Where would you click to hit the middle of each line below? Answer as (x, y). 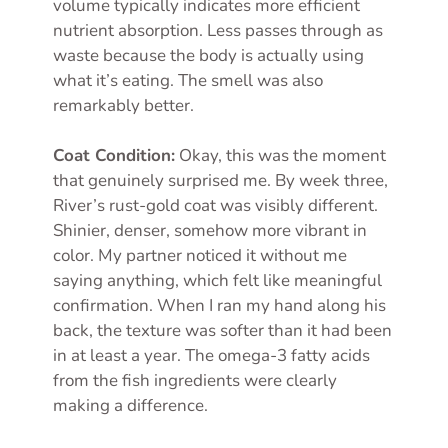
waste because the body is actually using (208, 55)
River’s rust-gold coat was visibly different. (215, 206)
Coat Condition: (114, 156)
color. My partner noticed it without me (200, 256)
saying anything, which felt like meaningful (217, 281)
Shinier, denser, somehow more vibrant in (210, 231)
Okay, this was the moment (280, 156)
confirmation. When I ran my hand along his (219, 306)
